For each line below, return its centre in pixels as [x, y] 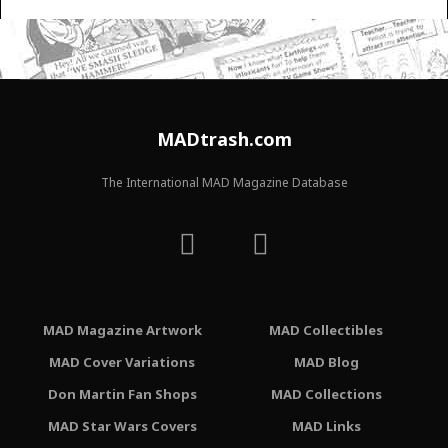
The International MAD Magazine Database [224, 183]
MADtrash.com [224, 139]
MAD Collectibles [326, 329]
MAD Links [326, 425]
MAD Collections [326, 393]
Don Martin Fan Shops [122, 393]
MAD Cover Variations [122, 361]
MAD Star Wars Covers [122, 425]
